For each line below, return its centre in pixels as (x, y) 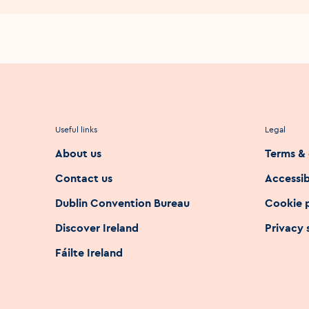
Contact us (84, 178)
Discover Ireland (97, 227)
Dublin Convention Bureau (122, 202)
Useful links (76, 129)
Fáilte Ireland (89, 252)
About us (78, 153)
